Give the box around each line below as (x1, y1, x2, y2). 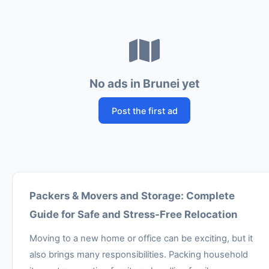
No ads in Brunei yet (89, 76, 199, 91)
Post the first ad (111, 105, 178, 116)
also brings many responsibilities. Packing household (29, 249, 248, 260)
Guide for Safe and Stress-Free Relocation (29, 208, 237, 221)
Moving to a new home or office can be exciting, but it (29, 232, 253, 244)
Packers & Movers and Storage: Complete (29, 190, 235, 202)
